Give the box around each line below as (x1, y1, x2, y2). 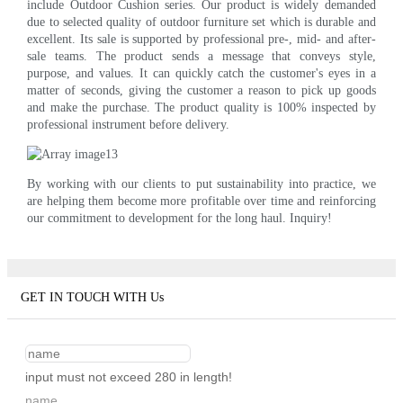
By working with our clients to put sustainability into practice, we (27, 176, 376, 191)
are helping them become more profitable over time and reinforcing (27, 193, 376, 208)
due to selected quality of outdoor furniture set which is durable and (27, 14, 376, 29)
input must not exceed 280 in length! (25, 370, 232, 385)
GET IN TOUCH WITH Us (21, 291, 164, 305)
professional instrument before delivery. (27, 117, 230, 131)
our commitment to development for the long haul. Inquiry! (27, 210, 333, 225)
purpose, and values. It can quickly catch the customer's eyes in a (27, 66, 376, 80)
